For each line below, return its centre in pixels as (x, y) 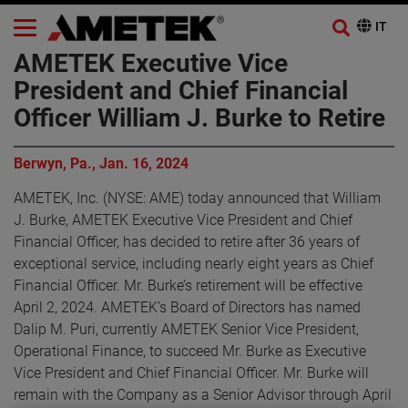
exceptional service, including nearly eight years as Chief (194, 263)
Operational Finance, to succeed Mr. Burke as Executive (190, 351)
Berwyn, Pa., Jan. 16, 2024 (101, 163)
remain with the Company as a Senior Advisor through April (203, 394)
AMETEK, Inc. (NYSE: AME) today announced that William (197, 198)
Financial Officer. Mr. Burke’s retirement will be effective (188, 285)
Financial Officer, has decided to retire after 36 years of (187, 241)
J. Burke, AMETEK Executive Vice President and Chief (183, 219)
